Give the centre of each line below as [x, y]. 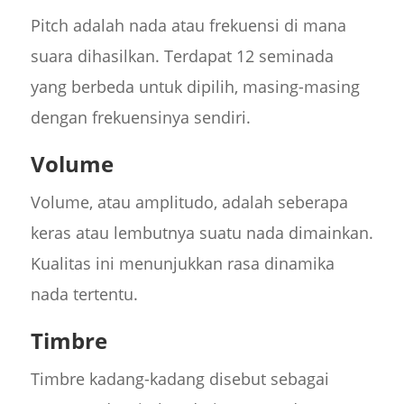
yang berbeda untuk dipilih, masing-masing [195, 87]
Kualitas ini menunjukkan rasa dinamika [182, 264]
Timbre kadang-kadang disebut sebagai [179, 379]
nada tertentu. [84, 294]
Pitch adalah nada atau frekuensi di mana [188, 26]
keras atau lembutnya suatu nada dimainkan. [202, 233]
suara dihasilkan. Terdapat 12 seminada [182, 56]
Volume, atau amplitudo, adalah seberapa [189, 202]
